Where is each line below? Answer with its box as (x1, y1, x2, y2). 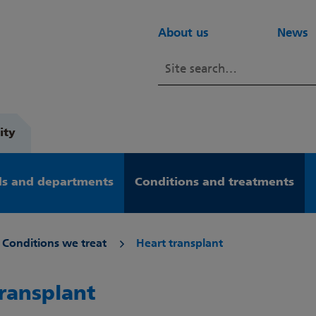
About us (158, 28, 209, 39)
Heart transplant (136, 238, 223, 250)
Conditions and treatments (134, 177, 294, 188)
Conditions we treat (2, 238, 107, 250)
